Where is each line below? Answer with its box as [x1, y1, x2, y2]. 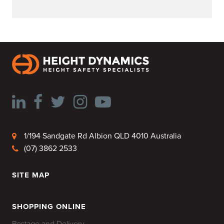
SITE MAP [12, 170, 49, 180]
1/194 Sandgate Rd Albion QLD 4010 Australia [24, 131, 181, 141]
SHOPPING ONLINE [12, 202, 86, 211]
